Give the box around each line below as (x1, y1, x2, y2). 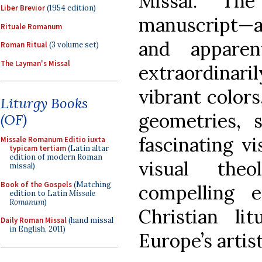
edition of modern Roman (9, 152, 102, 162)
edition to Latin (9, 188, 69, 198)
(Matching (72, 179, 111, 189)
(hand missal (67, 215, 113, 225)
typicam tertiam (9, 143, 66, 153)
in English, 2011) (9, 224, 65, 234)
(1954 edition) (45, 3, 96, 13)
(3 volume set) (47, 40, 99, 50)
